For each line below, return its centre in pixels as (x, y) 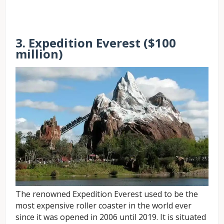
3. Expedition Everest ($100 (96, 43)
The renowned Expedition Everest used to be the (107, 194)
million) (39, 54)
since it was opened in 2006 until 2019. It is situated (111, 217)
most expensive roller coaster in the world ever (103, 206)
